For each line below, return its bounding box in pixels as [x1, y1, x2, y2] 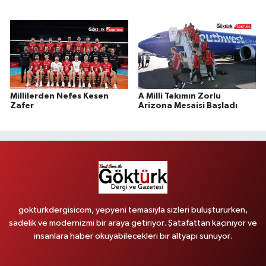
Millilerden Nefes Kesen [10, 92, 109, 101]
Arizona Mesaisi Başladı [138, 102, 237, 110]
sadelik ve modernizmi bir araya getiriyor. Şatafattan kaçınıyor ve [9, 218, 257, 228]
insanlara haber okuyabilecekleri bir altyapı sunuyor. [34, 232, 232, 241]
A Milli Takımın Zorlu [138, 92, 221, 101]
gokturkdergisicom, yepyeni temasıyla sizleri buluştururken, [18, 205, 248, 215]
